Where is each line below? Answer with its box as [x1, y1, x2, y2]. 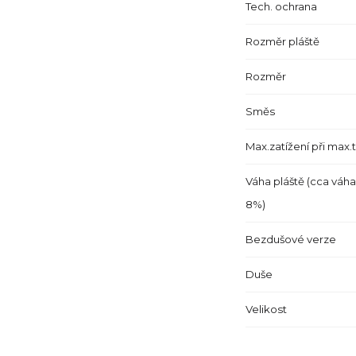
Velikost [245, 303, 287, 315]
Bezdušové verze [245, 233, 336, 246]
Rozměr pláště [245, 35, 319, 48]
